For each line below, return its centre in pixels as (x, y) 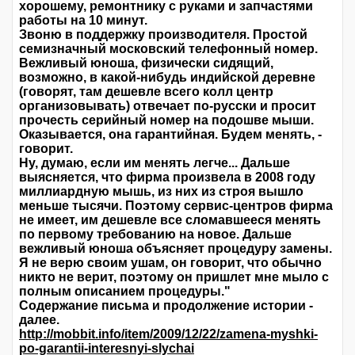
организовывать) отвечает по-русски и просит (168, 106)
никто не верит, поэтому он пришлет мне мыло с (174, 277)
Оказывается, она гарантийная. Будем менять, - (170, 135)
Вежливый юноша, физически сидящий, (146, 63)
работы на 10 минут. (83, 21)
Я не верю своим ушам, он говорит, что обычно (170, 263)
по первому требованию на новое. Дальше (155, 235)
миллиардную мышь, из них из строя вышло (161, 192)
